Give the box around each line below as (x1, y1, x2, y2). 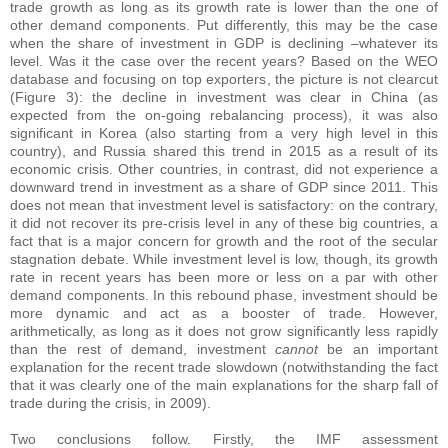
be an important (318, 341, 438, 358)
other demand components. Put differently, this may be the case (10, 17, 438, 34)
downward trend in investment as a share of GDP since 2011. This (10, 179, 438, 196)
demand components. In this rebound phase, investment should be (10, 287, 438, 304)
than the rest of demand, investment (10, 341, 275, 358)
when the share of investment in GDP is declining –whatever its (10, 35, 438, 52)
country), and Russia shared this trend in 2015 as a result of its (10, 143, 438, 160)
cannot (275, 341, 318, 358)
